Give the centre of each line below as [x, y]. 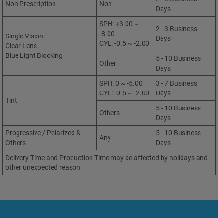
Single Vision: [25, 36]
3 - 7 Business [176, 83]
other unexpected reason [43, 167]
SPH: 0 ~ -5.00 [121, 83]
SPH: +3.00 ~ [119, 24]
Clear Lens [21, 45]
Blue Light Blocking [34, 55]
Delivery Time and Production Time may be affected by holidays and [107, 157]
